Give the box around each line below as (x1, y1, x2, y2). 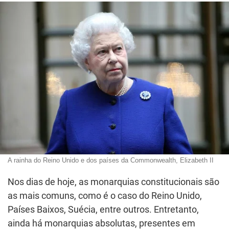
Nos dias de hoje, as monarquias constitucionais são (8, 176, 219, 187)
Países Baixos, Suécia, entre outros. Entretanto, (8, 204, 199, 215)
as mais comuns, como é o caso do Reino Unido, (8, 190, 202, 201)
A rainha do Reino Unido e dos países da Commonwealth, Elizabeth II (8, 156, 214, 164)
